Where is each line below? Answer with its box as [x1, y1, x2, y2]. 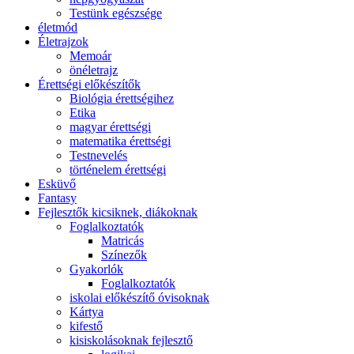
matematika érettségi [70, 134, 171, 148]
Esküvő [38, 177, 76, 190]
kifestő [70, 319, 103, 333]
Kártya [70, 305, 104, 318]
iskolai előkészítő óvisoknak [70, 291, 209, 304]
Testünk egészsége [70, 6, 162, 20]
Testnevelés [70, 149, 127, 162]
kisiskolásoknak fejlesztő [70, 333, 193, 347]
